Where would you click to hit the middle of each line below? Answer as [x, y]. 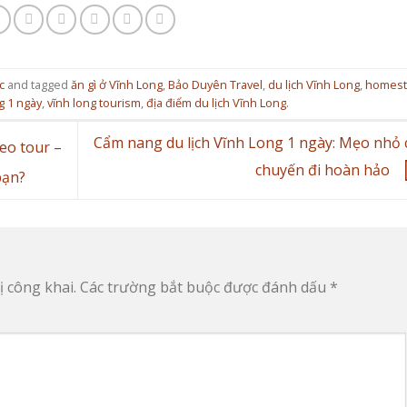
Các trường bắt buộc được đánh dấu [205, 288]
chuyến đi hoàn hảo [324, 169]
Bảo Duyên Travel [216, 84]
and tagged [38, 84]
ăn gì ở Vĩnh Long [117, 84]
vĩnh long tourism [94, 102]
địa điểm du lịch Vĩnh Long [216, 102]
